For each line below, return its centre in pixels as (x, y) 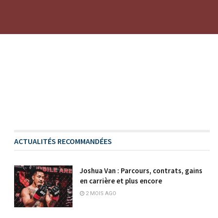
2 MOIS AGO (100, 194)
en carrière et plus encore (121, 181)
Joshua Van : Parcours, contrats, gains (141, 171)
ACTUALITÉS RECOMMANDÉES (63, 141)
